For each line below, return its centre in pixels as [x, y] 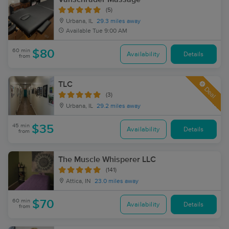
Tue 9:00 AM [110, 31]
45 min [21, 125]
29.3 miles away [119, 21]
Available [78, 31]
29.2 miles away [119, 106]
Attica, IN [78, 181]
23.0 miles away [117, 181]
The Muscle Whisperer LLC [107, 159]
